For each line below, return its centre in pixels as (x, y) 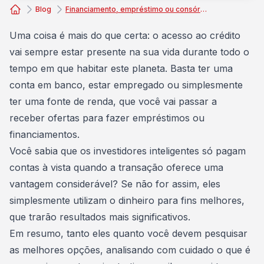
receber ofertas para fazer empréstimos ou (107, 118)
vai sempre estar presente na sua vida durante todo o (129, 52)
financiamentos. (44, 134)
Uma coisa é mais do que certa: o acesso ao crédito (125, 35)
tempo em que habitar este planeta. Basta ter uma (121, 68)
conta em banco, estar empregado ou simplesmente (126, 85)
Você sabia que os (52, 151)
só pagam (222, 151)
